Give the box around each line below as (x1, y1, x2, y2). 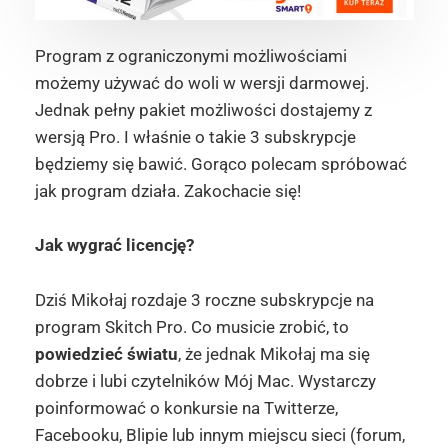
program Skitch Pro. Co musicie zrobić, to (34, 316, 349, 337)
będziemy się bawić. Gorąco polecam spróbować (34, 154, 407, 175)
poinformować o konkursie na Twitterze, (34, 397, 338, 418)
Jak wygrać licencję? (34, 235, 194, 256)
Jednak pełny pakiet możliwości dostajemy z (34, 100, 372, 121)
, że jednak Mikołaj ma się (177, 343, 370, 364)
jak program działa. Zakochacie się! (34, 181, 301, 202)
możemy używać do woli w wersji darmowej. (34, 73, 369, 94)
